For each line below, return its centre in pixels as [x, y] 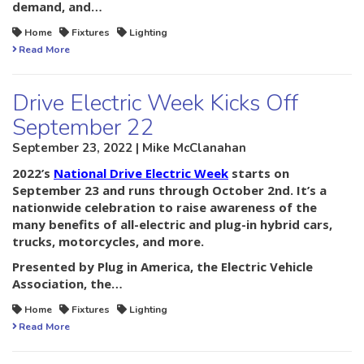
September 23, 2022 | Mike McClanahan [129, 148]
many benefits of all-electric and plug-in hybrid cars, [172, 225]
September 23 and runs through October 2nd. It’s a [169, 191]
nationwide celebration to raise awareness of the [165, 208]
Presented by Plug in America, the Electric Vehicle [162, 267]
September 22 [83, 128]
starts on [259, 173]
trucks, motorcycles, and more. [108, 242]
